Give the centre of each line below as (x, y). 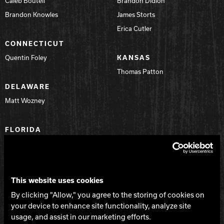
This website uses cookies (57, 180)
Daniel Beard (24, 157)
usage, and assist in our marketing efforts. (81, 217)
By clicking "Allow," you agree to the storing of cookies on (108, 195)
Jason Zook (22, 213)
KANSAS (134, 57)
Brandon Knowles (31, 14)
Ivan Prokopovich (31, 171)
